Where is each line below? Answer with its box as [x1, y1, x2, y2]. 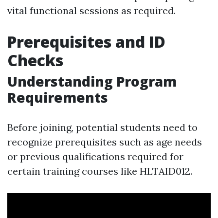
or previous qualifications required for [7, 150, 183, 163]
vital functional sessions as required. [7, 4, 176, 17]
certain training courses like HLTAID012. [7, 165, 192, 177]
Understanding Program [7, 72, 177, 91]
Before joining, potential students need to [7, 121, 198, 133]
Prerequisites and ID [7, 31, 165, 52]
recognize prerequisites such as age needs [7, 136, 202, 148]
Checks [7, 50, 63, 71]
